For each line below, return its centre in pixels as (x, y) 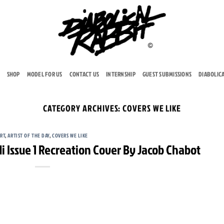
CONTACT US (84, 74)
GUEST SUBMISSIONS (167, 74)
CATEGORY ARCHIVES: (83, 108)
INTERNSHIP (121, 74)
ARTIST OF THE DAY (28, 136)
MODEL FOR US (44, 74)
